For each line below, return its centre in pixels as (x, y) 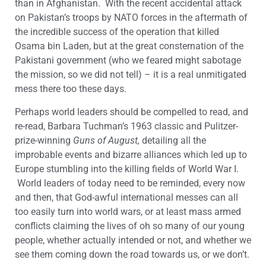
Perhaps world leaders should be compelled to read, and (132, 112)
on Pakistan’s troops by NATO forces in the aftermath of (131, 18)
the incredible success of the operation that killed (117, 32)
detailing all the (173, 140)
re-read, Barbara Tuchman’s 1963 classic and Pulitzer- (126, 126)
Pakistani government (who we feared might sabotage (128, 61)
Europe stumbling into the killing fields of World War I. (128, 169)
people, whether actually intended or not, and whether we (133, 240)
